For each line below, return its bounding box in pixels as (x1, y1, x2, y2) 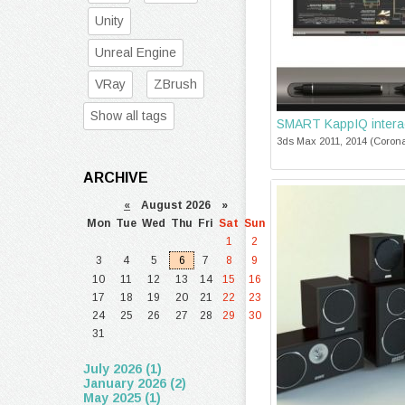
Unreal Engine (95, 45, 176, 60)
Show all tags (90, 108, 167, 123)
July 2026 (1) (83, 362, 162, 376)
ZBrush (154, 77, 197, 91)
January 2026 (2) (83, 376, 186, 391)
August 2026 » (130, 199, 228, 212)
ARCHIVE (83, 170, 148, 185)
